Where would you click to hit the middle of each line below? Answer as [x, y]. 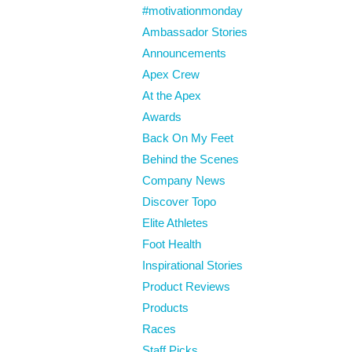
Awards [161, 116]
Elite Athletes [175, 222]
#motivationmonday [192, 10]
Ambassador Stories [194, 31]
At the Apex [171, 95]
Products [165, 307]
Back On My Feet [187, 137]
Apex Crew [170, 74]
